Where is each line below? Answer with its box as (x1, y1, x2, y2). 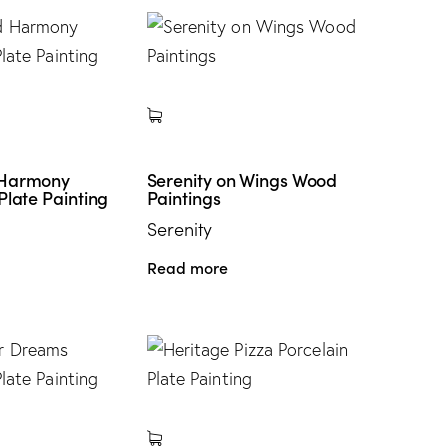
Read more (146, 255, 228, 278)
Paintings (146, 184, 221, 210)
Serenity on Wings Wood (146, 166, 338, 192)
